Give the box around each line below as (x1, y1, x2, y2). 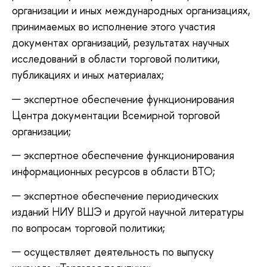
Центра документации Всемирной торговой (12, 107, 220, 123)
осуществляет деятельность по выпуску (24, 244, 214, 260)
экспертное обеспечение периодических (24, 188, 219, 203)
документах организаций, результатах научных (12, 35, 229, 51)
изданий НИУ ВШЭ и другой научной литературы (12, 204, 244, 219)
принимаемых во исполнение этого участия (12, 19, 215, 35)
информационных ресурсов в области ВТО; (12, 164, 215, 179)
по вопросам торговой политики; (12, 220, 165, 235)
